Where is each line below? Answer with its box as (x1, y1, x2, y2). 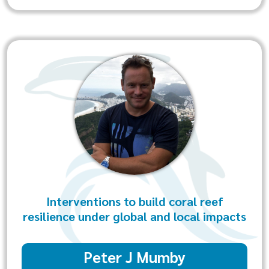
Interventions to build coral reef (46, 193, 223, 209)
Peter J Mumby (83, 247, 186, 267)
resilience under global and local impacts (23, 208, 246, 224)
